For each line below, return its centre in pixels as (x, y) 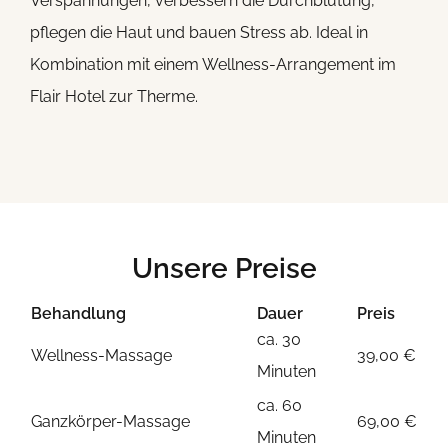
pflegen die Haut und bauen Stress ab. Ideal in (198, 33)
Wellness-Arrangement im (298, 65)
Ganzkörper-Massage (110, 422)
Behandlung (78, 314)
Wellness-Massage (101, 356)
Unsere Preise (224, 269)
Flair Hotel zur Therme (112, 97)
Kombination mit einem (115, 65)
